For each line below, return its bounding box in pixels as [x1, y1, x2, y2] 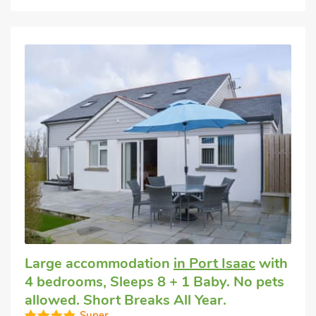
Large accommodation [25, 254, 174, 273]
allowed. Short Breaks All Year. [25, 291, 226, 310]
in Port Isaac [174, 254, 255, 273]
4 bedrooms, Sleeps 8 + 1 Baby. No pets [25, 272, 284, 291]
